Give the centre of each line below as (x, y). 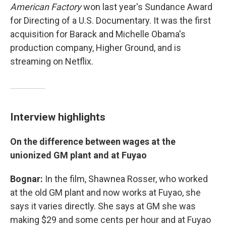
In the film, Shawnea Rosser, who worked (125, 179)
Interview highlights (58, 117)
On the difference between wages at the (93, 142)
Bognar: (26, 179)
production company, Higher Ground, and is (96, 48)
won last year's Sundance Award (147, 7)
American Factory (46, 7)
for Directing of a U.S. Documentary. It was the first (110, 21)
